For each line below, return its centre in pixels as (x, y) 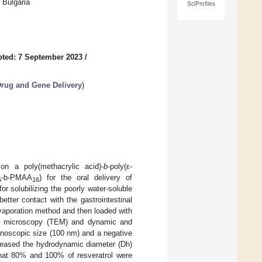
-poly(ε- (120, 166)
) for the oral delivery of (86, 177)
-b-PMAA (17, 177)
